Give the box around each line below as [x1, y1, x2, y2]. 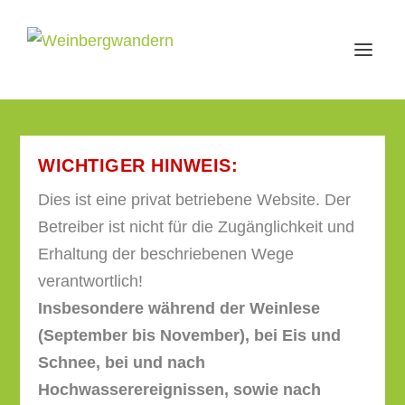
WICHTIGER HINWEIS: [38, 155, 239, 175]
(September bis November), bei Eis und [38, 326, 342, 344]
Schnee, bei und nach [38, 353, 206, 372]
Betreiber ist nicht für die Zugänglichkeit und [38, 218, 355, 236]
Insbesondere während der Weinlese [38, 299, 321, 317]
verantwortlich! [38, 272, 144, 290]
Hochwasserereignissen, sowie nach [38, 381, 322, 399]
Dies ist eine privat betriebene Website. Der [38, 191, 352, 209]
